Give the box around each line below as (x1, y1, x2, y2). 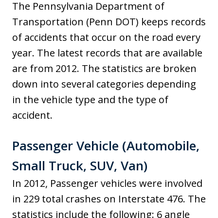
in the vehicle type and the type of (12, 93, 168, 107)
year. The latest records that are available (12, 46, 202, 60)
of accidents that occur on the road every (12, 31, 200, 44)
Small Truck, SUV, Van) (12, 157, 147, 175)
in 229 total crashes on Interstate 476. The (12, 192, 206, 206)
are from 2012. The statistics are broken (12, 62, 197, 75)
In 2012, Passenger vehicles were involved (12, 177, 202, 190)
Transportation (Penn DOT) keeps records (12, 15, 206, 29)
